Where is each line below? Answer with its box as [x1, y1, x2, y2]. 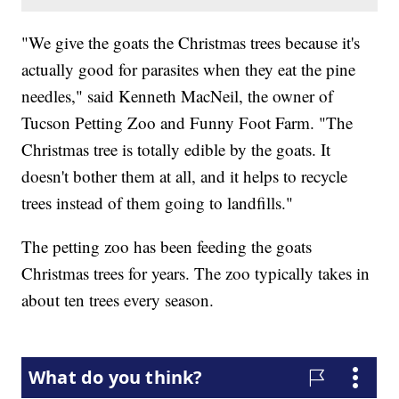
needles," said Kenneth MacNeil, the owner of [21, 84, 334, 107]
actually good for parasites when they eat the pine [21, 57, 356, 80]
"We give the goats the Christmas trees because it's [21, 30, 361, 53]
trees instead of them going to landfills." [21, 191, 294, 214]
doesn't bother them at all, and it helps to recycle [21, 164, 348, 187]
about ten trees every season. [21, 288, 215, 311]
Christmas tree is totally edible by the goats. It [21, 137, 331, 160]
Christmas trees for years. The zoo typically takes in [21, 261, 370, 284]
